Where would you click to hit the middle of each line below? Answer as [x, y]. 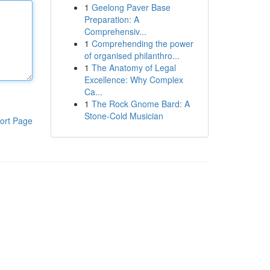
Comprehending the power [142, 43]
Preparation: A [111, 19]
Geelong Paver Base [131, 7]
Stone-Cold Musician [124, 116]
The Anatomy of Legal [133, 67]
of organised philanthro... [132, 55]
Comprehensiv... [115, 31]
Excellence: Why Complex [133, 80]
